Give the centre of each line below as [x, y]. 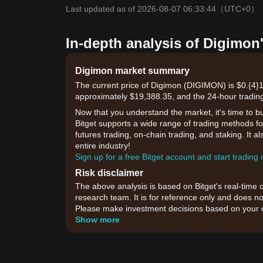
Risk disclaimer [109, 173]
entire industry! [103, 146]
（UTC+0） [237, 9]
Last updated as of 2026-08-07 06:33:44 [141, 9]
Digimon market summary [132, 71]
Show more [97, 220]
